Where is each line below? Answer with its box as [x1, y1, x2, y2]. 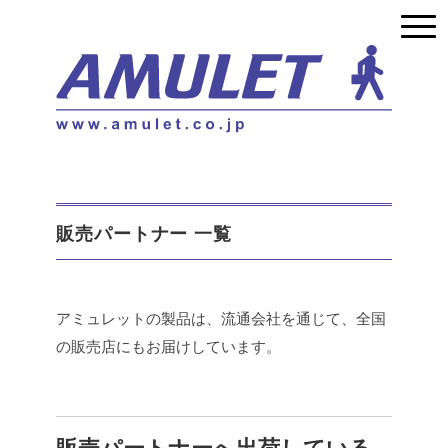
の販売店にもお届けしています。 [56, 338, 281, 356]
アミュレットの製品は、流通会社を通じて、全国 [56, 310, 386, 328]
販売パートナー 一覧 [56, 224, 232, 245]
